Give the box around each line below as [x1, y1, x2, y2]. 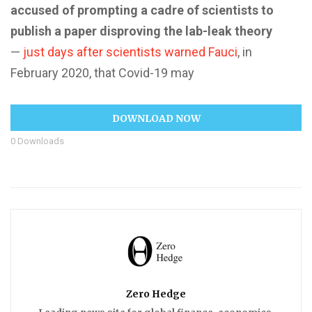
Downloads [15, 135, 64, 146]
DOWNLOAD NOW [111, 111, 201, 125]
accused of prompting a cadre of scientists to [10, 2, 274, 17]
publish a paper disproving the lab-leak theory [10, 23, 272, 38]
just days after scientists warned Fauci [23, 44, 237, 59]
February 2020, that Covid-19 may [10, 65, 194, 80]
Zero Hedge [126, 287, 186, 300]
